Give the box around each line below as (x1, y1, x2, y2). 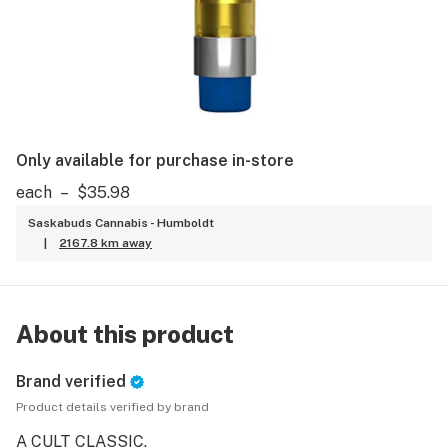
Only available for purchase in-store (16, 151, 294, 170)
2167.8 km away (59, 236, 152, 250)
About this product (16, 320, 234, 348)
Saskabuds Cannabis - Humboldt (28, 216, 214, 230)
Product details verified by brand (16, 400, 209, 414)
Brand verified (16, 372, 126, 391)
